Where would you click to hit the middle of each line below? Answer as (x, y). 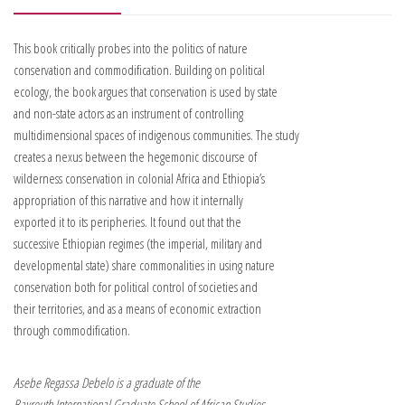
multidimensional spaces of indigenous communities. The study (156, 135)
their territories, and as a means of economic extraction (137, 309)
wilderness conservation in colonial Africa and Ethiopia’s (139, 179)
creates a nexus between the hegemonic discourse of (135, 157)
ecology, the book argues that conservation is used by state (146, 92)
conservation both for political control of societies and (136, 287)
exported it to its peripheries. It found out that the (127, 222)
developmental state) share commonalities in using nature (144, 265)
